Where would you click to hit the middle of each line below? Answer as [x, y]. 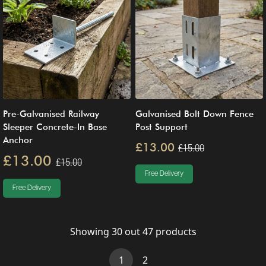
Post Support [161, 127]
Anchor [18, 140]
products [175, 231]
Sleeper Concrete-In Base [55, 127]
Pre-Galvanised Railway [51, 114]
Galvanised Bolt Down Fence [194, 114]
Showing [91, 231]
